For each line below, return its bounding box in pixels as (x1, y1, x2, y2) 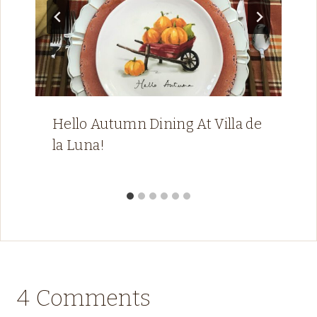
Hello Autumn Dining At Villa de (52, 115, 262, 132)
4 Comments (17, 284, 151, 311)
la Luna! (52, 136, 105, 154)
